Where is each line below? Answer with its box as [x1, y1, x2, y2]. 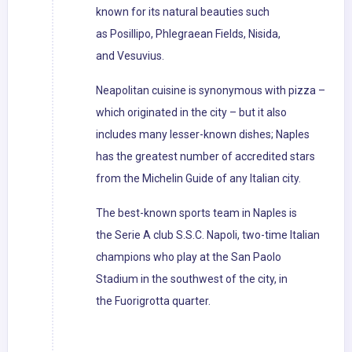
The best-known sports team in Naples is [96, 207, 297, 220]
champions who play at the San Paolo [96, 251, 281, 264]
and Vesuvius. [96, 49, 164, 63]
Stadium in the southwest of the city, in [96, 273, 288, 286]
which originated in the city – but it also [96, 106, 287, 119]
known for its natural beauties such [96, 5, 269, 19]
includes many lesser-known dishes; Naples [96, 128, 310, 141]
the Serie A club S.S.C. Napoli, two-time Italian [96, 229, 320, 242]
